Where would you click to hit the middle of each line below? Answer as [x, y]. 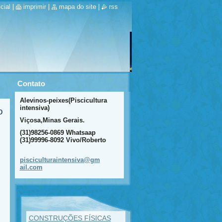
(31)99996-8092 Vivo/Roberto [63, 140]
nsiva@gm [83, 160]
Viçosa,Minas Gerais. [52, 120]
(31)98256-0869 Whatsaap [57, 133]
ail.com [31, 167]
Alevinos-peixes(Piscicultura [63, 100]
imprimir [34, 7]
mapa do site [77, 7]
